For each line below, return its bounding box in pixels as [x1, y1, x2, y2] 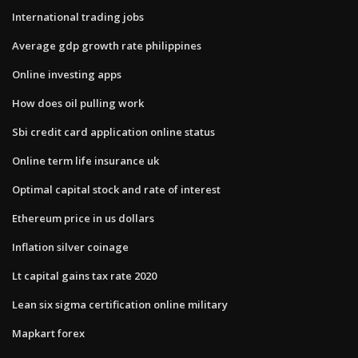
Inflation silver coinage [12, 239, 129, 254]
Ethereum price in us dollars [12, 210, 154, 225]
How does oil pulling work [12, 95, 144, 110]
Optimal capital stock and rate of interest [12, 181, 221, 197]
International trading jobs [12, 9, 144, 24]
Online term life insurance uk [12, 153, 159, 168]
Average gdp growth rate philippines [12, 38, 201, 53]
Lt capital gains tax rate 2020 [12, 268, 157, 283]
